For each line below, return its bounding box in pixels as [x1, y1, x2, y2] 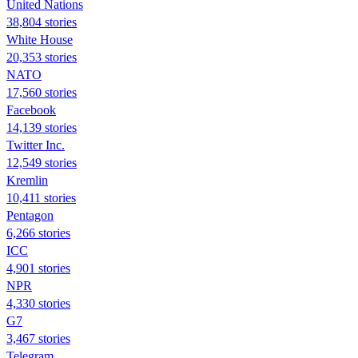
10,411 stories [6, 190, 76, 205]
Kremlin [6, 173, 48, 187]
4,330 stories [6, 296, 70, 310]
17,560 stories [6, 85, 77, 99]
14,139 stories [6, 120, 77, 134]
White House [6, 32, 73, 46]
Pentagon [6, 208, 54, 222]
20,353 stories [6, 50, 77, 64]
